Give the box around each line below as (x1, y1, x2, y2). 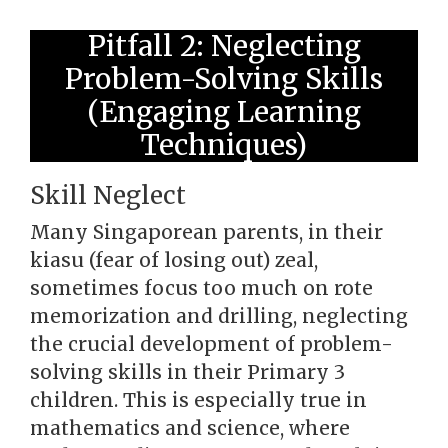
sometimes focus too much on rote (30, 276, 373, 300)
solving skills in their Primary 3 (30, 360, 345, 384)
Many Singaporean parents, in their (30, 220, 383, 244)
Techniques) (141, 127, 307, 163)
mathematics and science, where (30, 416, 350, 440)
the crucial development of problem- (30, 332, 393, 356)
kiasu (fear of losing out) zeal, (30, 248, 318, 272)
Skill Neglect (30, 180, 186, 211)
